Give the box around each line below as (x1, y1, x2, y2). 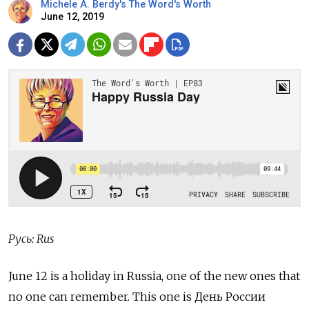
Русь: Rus (8, 231, 54, 246)
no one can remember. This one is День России (8, 289, 266, 303)
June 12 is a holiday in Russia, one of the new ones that (8, 268, 300, 283)
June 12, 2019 (41, 10, 104, 23)
